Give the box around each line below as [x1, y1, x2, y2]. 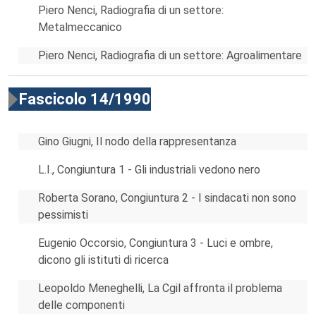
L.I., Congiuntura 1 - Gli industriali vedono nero [38, 163, 260, 176]
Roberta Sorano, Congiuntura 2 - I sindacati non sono [38, 191, 296, 205]
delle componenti [38, 298, 125, 312]
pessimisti [38, 208, 88, 221]
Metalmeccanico [38, 20, 122, 34]
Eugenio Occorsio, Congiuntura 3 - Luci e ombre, [38, 236, 273, 250]
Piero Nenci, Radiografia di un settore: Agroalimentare [38, 49, 302, 62]
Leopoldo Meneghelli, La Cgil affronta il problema [38, 281, 282, 295]
